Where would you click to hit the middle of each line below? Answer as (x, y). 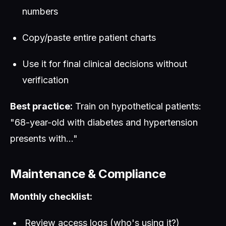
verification (45, 80)
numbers (40, 11)
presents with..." (44, 138)
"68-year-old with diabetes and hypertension (104, 122)
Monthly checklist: (51, 196)
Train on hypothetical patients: (137, 106)
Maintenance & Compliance (88, 174)
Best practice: (41, 106)
